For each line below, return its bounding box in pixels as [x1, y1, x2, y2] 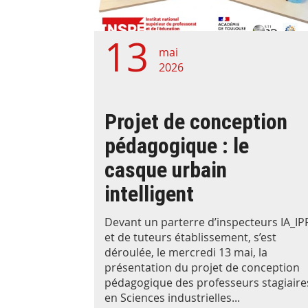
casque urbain [104, 156, 227, 183]
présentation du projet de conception [104, 260, 300, 276]
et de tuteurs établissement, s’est [104, 230, 276, 245]
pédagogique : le [104, 132, 249, 159]
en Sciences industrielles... [104, 290, 240, 306]
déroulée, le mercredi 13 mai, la [104, 245, 267, 261]
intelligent [104, 180, 194, 207]
